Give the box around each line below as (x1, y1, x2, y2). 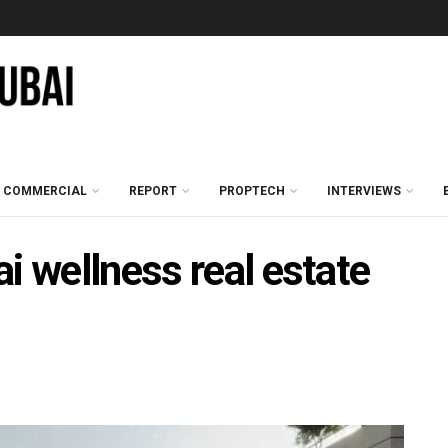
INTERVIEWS (327, 184, 401, 198)
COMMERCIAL (3, 184, 87, 198)
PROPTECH (219, 184, 285, 198)
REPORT (129, 184, 177, 198)
